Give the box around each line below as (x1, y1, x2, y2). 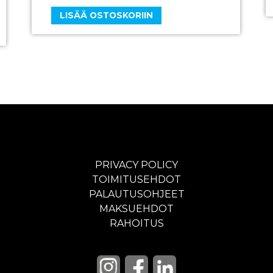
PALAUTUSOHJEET (88, 188, 185, 200)
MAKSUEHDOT (99, 202, 174, 214)
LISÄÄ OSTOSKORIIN (60, 10, 154, 20)
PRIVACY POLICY (95, 158, 178, 171)
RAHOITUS (109, 217, 164, 229)
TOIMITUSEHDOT (92, 173, 181, 185)
